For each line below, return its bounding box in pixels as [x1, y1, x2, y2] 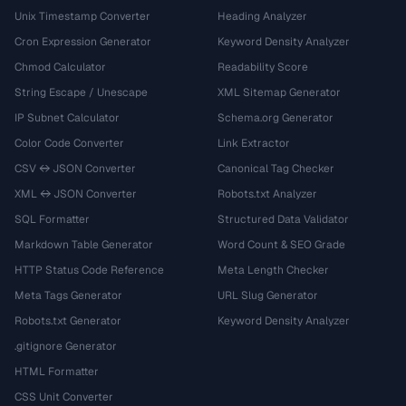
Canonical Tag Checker [217, 161, 334, 176]
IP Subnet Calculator [14, 111, 120, 125]
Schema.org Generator [217, 111, 333, 125]
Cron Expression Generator [14, 34, 151, 49]
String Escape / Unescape [14, 85, 148, 100]
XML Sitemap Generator [217, 85, 341, 100]
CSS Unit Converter [14, 390, 113, 404]
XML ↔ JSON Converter [14, 187, 137, 201]
